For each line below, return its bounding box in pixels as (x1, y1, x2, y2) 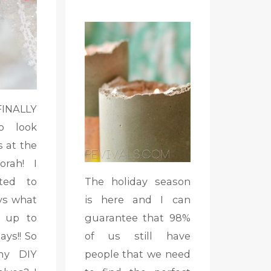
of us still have (84, 229, 191, 242)
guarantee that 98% (84, 211, 191, 224)
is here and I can (84, 193, 191, 206)
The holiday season (84, 175, 191, 188)
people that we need (84, 247, 191, 260)
